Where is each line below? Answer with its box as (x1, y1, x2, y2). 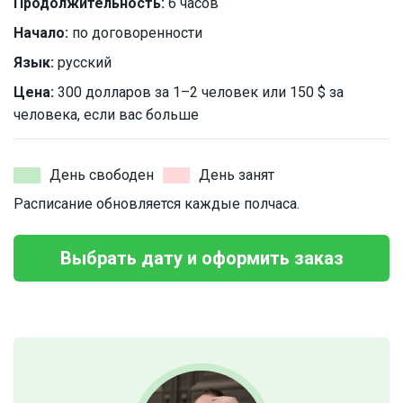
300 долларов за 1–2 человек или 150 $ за (54, 84, 344, 102)
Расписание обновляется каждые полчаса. (13, 195, 300, 213)
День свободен (49, 166, 154, 184)
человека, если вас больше (13, 106, 199, 124)
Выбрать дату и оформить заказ (59, 247, 344, 270)
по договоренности (68, 24, 202, 42)
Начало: (13, 24, 68, 42)
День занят (199, 166, 274, 184)
